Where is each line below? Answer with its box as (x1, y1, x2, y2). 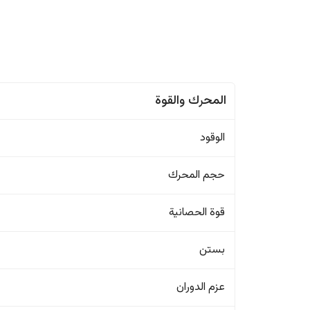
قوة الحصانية (169, 204, 226, 221)
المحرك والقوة (155, 91, 227, 111)
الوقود (200, 129, 226, 147)
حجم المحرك (168, 167, 226, 184)
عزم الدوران (176, 279, 226, 296)
